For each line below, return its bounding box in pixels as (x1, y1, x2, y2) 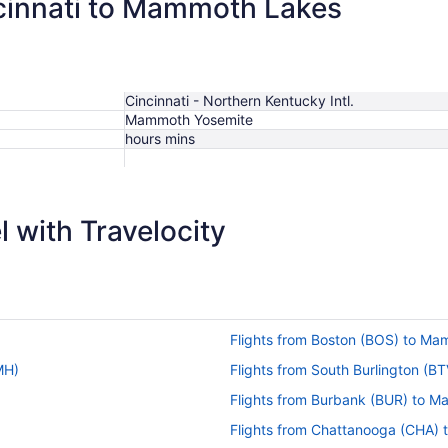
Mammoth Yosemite (125, 110, 253, 128)
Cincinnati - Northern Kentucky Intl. (125, 91, 354, 109)
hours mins (125, 129, 195, 147)
